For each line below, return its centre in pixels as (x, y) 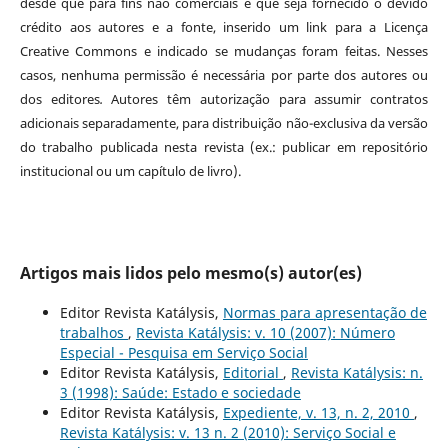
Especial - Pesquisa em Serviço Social (183, 353)
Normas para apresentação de (324, 313)
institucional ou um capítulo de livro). (131, 171)
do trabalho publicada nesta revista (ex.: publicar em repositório (224, 147)
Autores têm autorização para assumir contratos (270, 99)
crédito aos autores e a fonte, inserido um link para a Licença (224, 27)
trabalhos (93, 333)
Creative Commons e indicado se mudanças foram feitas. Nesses (224, 51)
